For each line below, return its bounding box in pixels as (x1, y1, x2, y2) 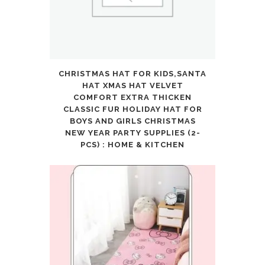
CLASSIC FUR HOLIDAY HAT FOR (63, 104, 202, 114)
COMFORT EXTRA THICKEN (73, 92, 192, 102)
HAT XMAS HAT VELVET (82, 80, 183, 90)
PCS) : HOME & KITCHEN (80, 140, 185, 149)
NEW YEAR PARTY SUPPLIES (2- (64, 128, 201, 137)
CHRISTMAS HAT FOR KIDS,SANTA (59, 69, 206, 78)
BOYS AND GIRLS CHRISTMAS (69, 116, 196, 125)
